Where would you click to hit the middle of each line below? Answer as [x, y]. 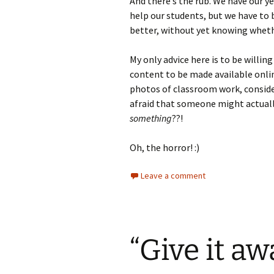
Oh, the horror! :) [165, 147]
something [151, 118]
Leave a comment [173, 176]
